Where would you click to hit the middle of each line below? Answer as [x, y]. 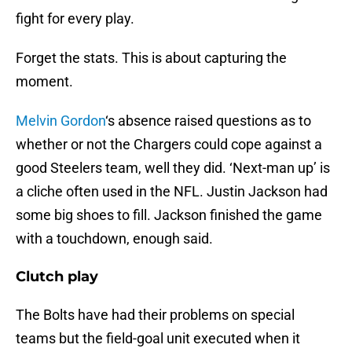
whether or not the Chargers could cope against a [169, 145]
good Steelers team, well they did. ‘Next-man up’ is [173, 168]
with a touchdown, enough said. [114, 239]
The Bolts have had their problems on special [155, 315]
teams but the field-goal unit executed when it [158, 339]
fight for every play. [75, 19]
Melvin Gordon [60, 121]
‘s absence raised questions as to [208, 121]
